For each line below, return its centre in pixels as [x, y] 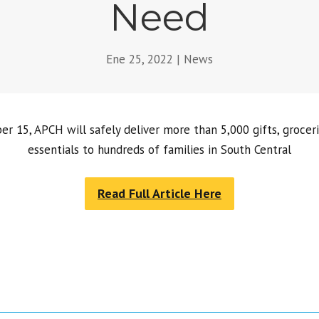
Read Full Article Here [159, 193]
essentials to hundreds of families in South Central [159, 149]
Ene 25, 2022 [140, 59]
